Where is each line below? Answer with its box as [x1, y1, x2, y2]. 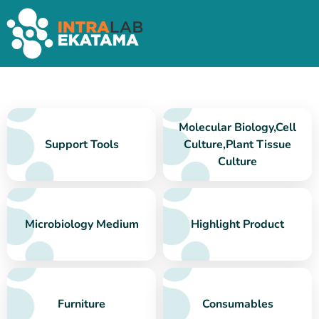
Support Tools [44, 137, 119, 153]
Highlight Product [191, 216, 284, 233]
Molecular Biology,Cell [179, 120, 296, 136]
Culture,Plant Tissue [184, 137, 291, 153]
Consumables [202, 296, 273, 313]
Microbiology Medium [24, 216, 139, 233]
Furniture [58, 296, 105, 313]
